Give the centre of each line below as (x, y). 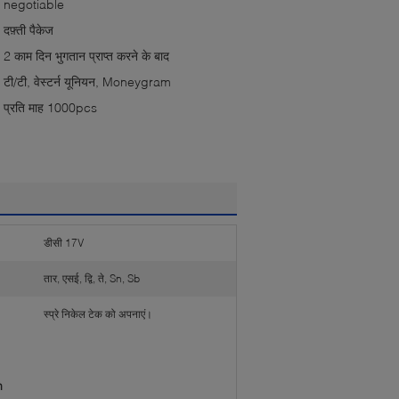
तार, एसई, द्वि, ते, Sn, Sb (92, 278)
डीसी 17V (64, 243)
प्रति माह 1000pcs (50, 107)
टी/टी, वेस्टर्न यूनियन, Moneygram (87, 81)
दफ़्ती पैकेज (28, 30)
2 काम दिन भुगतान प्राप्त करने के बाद (86, 56)
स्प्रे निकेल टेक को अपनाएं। (98, 314)
